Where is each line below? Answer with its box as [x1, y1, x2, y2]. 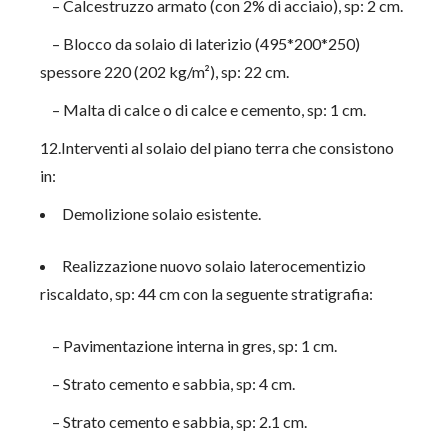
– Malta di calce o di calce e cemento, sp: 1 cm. [40, 100, 367, 119]
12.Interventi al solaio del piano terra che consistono [40, 138, 395, 157]
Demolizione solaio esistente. [62, 204, 262, 223]
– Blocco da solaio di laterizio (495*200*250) [40, 34, 361, 53]
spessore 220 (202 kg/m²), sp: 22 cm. [40, 62, 290, 81]
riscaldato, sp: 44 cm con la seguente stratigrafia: [40, 284, 374, 303]
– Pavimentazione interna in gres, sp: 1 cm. [40, 336, 338, 355]
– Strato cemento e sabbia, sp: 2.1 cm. [40, 412, 308, 431]
